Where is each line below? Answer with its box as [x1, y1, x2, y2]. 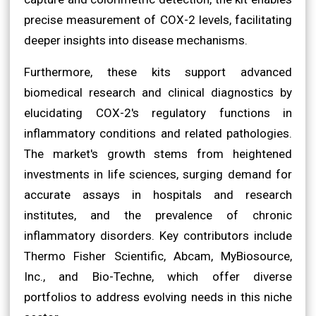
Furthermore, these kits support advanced [24, 64, 292, 79]
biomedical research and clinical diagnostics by [24, 85, 292, 99]
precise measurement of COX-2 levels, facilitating [24, 12, 292, 27]
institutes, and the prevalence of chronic [24, 207, 292, 222]
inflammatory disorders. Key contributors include [24, 228, 292, 243]
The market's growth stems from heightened [24, 146, 292, 161]
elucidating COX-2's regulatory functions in [24, 105, 292, 120]
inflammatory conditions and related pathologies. [24, 126, 292, 140]
